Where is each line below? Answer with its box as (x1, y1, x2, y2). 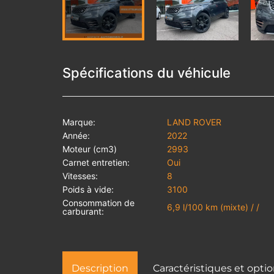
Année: (62, 130, 90, 141)
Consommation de (62, 198, 135, 209)
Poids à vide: (62, 184, 114, 195)
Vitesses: (62, 171, 98, 182)
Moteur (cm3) (62, 144, 117, 155)
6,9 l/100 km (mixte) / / (167, 202, 260, 213)
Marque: (62, 117, 95, 128)
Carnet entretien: (62, 157, 130, 168)
